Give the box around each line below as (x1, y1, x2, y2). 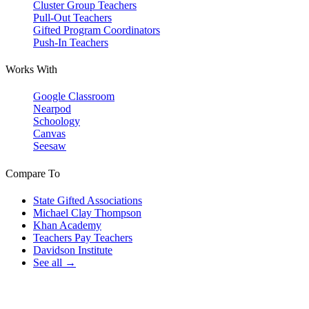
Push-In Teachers (33, 36, 108, 48)
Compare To (6, 167, 60, 179)
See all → (33, 256, 76, 268)
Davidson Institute (33, 243, 112, 256)
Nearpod (33, 103, 71, 115)
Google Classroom (33, 90, 114, 103)
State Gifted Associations (33, 194, 142, 206)
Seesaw (33, 140, 66, 152)
